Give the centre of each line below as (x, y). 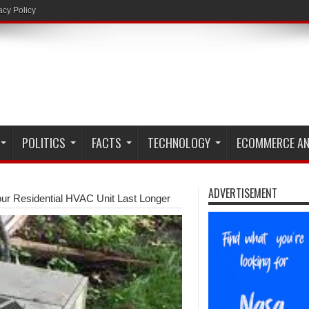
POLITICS (44, 143)
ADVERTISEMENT (243, 193)
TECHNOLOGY (179, 143)
